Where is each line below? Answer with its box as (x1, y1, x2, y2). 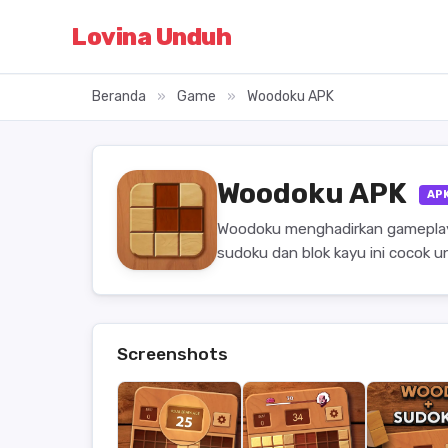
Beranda (92, 88, 146, 105)
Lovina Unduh (72, 22, 232, 51)
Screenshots (117, 344, 228, 364)
